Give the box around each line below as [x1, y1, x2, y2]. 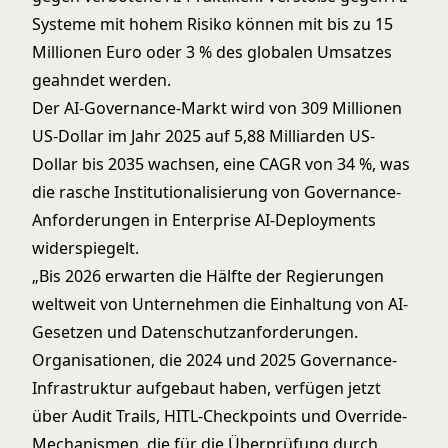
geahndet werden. [32, 69, 171, 91]
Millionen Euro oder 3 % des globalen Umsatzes [32, 41, 392, 63]
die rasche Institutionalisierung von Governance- [32, 181, 401, 203]
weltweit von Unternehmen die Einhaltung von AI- [32, 293, 408, 315]
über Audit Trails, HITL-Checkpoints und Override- [32, 405, 407, 427]
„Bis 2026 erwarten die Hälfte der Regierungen [32, 265, 384, 287]
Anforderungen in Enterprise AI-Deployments [32, 209, 376, 231]
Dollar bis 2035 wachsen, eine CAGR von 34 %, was [32, 153, 410, 175]
